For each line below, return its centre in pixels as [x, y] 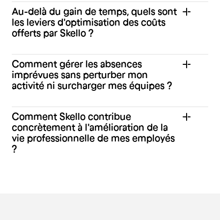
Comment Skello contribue [71, 116]
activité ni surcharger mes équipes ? [92, 85]
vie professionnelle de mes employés [93, 138]
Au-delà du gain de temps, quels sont [94, 11]
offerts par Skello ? [53, 33]
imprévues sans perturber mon [80, 74]
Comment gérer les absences [77, 64]
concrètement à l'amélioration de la [90, 127]
